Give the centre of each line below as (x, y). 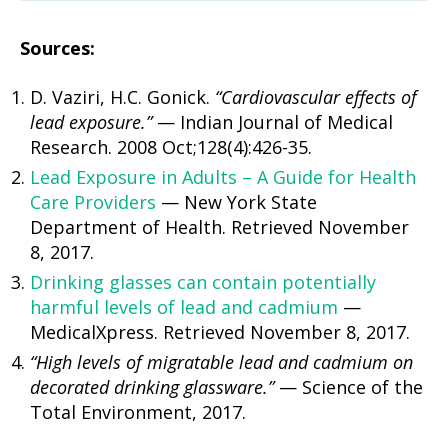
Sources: (57, 49)
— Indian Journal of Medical (272, 121)
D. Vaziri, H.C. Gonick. (122, 96)
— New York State (236, 201)
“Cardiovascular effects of (316, 96)
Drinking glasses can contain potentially (203, 281)
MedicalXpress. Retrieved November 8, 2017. (220, 331)
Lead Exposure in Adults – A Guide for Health (223, 176)
